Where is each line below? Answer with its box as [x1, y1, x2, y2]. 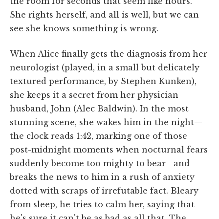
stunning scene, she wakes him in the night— [10, 117, 202, 127]
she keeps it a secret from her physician [10, 89, 178, 100]
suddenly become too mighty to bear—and [10, 158, 190, 168]
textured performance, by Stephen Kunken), [10, 76, 197, 86]
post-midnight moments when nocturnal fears [10, 144, 208, 154]
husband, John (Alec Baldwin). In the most [10, 103, 189, 113]
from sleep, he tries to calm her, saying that [10, 199, 195, 209]
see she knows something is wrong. [10, 23, 158, 33]
